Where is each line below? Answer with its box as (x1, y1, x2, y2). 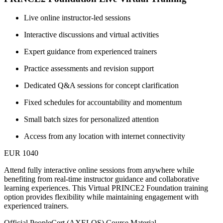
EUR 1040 (4, 149, 38, 158)
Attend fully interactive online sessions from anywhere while (4, 166, 194, 175)
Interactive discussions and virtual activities (24, 30, 159, 39)
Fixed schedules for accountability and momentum (24, 98, 182, 107)
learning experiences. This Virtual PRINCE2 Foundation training (4, 184, 208, 193)
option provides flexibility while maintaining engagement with (4, 193, 199, 202)
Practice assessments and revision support (24, 64, 154, 73)
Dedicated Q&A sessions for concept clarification (24, 81, 179, 90)
